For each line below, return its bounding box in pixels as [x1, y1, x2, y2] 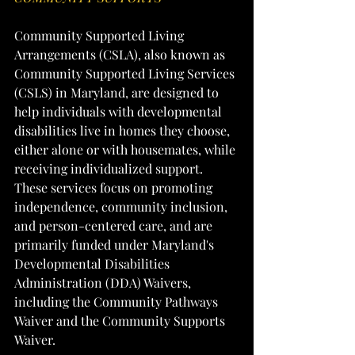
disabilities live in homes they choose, [14, 122, 233, 139]
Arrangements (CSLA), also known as [14, 46, 228, 63]
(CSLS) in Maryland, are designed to [14, 84, 222, 101]
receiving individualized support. [14, 160, 206, 177]
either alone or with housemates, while [14, 141, 239, 158]
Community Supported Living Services [14, 65, 238, 82]
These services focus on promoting [14, 179, 216, 196]
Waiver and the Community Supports [14, 312, 228, 329]
